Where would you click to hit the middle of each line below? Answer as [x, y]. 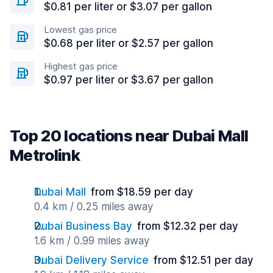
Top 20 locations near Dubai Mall [129, 136]
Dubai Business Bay [83, 226]
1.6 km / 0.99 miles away [92, 241]
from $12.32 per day [188, 226]
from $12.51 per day [204, 260]
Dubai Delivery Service [91, 260]
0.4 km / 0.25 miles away [94, 207]
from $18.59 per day [142, 192]
